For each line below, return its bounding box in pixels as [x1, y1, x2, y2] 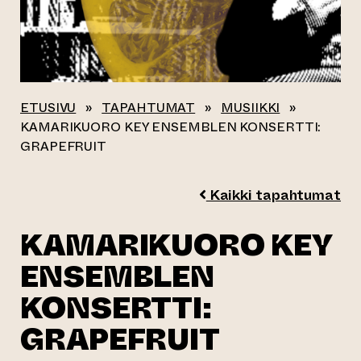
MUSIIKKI [221, 98, 280, 117]
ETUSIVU [20, 98, 77, 117]
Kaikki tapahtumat [205, 185, 341, 205]
